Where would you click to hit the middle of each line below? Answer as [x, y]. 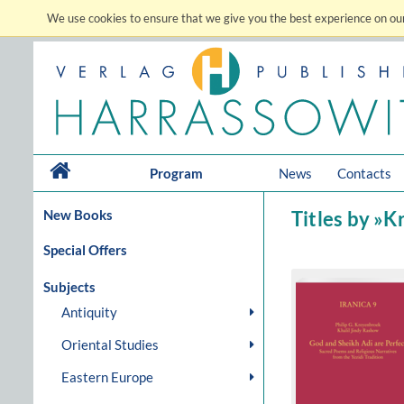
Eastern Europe [107, 377]
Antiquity [89, 312]
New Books [78, 215]
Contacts [364, 173]
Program [176, 173]
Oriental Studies [110, 344]
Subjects [69, 287]
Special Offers [85, 250]
